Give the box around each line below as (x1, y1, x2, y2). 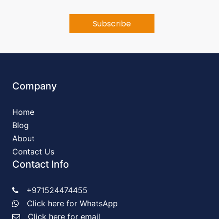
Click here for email (28, 187, 100, 197)
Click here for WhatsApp (27, 174, 118, 184)
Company (12, 56, 57, 68)
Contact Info (12, 134, 69, 146)
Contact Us (12, 122, 54, 132)
